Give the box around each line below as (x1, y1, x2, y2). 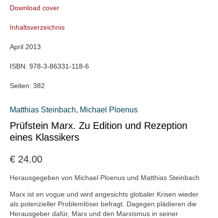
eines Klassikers (10, 132, 79, 143)
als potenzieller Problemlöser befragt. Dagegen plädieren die (10, 200, 197, 208)
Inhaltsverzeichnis (10, 23, 65, 32)
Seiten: (10, 82, 33, 90)
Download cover (10, 4, 59, 12)
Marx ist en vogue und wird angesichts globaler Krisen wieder (10, 190, 199, 199)
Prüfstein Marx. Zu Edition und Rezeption (10, 120, 187, 131)
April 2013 (10, 43, 41, 51)
